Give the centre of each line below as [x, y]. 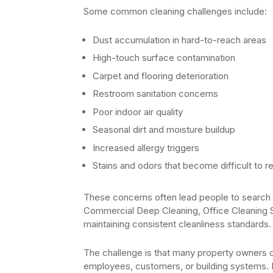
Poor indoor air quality [138, 112]
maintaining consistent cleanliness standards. [177, 224]
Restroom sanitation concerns [155, 94]
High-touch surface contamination [164, 58]
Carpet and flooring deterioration [161, 76]
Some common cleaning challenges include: [175, 11]
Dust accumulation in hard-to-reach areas [179, 40]
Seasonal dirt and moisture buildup [164, 130]
